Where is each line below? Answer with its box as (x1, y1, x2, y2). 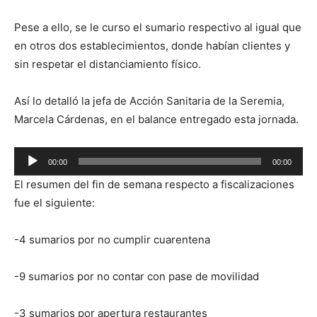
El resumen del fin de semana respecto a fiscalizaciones (14, 178, 294, 191)
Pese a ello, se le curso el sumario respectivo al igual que (14, 21, 301, 34)
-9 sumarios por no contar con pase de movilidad (14, 270, 259, 283)
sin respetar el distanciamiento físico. (14, 57, 201, 71)
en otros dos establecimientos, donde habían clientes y (14, 39, 290, 52)
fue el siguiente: (14, 196, 95, 209)
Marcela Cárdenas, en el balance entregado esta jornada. (14, 113, 299, 126)
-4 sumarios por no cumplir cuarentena (14, 233, 210, 246)
